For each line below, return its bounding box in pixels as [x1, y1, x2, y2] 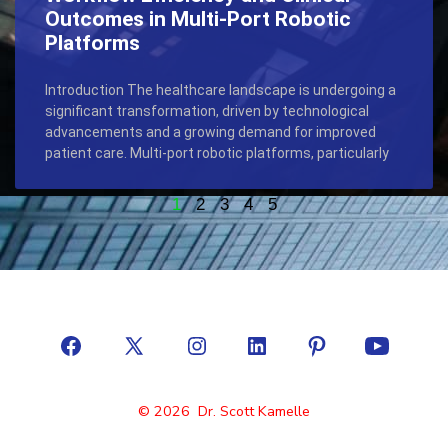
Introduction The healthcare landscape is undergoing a [45, 81, 396, 98]
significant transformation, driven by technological [45, 102, 369, 119]
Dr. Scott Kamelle [198, 401, 310, 421]
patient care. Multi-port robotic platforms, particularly [45, 144, 389, 161]
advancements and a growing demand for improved [45, 123, 376, 140]
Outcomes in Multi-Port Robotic [45, 6, 351, 31]
